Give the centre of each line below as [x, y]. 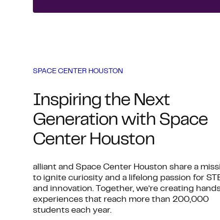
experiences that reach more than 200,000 [121, 200]
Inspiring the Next [101, 101]
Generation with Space [120, 121]
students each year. [72, 211]
